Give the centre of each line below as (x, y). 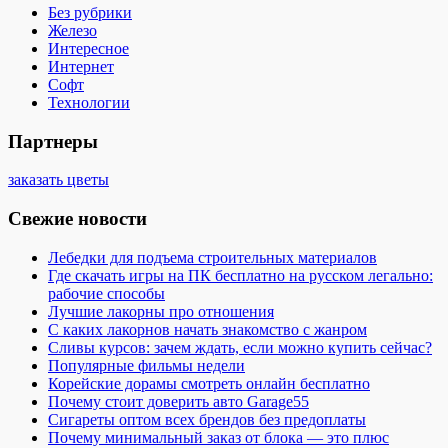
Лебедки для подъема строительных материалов (212, 257)
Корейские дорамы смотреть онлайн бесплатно (209, 383)
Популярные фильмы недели (146, 365)
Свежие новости (77, 219)
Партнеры (53, 141)
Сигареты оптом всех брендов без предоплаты (207, 419)
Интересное (88, 48)
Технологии (89, 102)
